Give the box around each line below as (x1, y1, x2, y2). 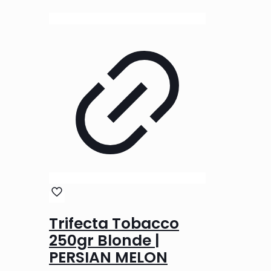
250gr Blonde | (49, 229, 160, 251)
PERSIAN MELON (49, 246, 168, 268)
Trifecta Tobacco (49, 212, 179, 234)
